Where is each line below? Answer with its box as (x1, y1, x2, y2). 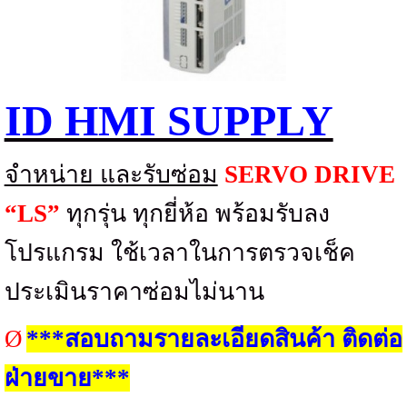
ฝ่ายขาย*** (4, 364, 130, 392)
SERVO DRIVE (223, 161, 395, 189)
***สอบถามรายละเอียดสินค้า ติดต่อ (25, 325, 403, 353)
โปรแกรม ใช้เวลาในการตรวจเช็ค (4, 239, 355, 267)
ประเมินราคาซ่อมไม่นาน (4, 278, 264, 306)
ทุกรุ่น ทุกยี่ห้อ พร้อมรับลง (65, 200, 330, 228)
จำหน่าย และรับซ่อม (4, 161, 218, 189)
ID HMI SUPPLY (4, 96, 333, 145)
